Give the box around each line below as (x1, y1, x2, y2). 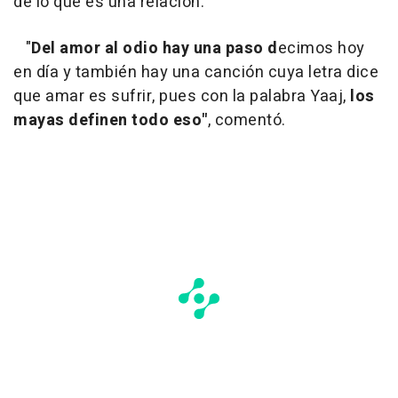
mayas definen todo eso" (13, 107, 208, 132)
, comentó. (207, 107, 286, 132)
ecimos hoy (277, 36, 365, 60)
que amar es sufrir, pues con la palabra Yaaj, (13, 84, 346, 108)
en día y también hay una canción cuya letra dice (13, 60, 378, 84)
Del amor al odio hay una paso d (31, 36, 278, 60)
